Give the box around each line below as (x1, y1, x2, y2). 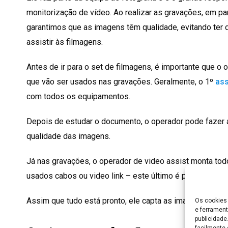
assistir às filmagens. (26, 37, 103, 47)
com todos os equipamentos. (26, 92, 130, 102)
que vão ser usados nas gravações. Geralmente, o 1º (26, 77, 213, 87)
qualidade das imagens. (26, 131, 110, 141)
